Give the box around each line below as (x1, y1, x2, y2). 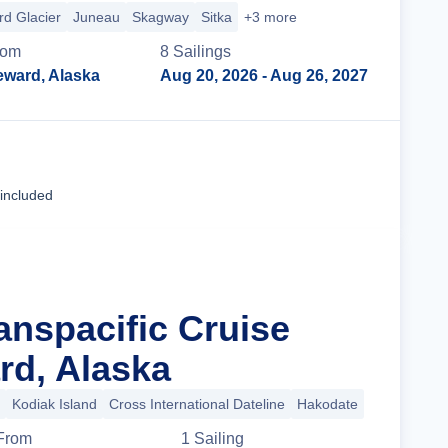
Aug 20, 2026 (160, 67, 258, 84)
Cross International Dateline (109, 396, 285, 412)
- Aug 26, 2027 (258, 67, 368, 84)
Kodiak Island (12, 396, 97, 412)
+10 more (370, 396, 431, 412)
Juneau (73, 9, 120, 25)
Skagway (132, 9, 189, 25)
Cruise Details (242, 166, 348, 183)
